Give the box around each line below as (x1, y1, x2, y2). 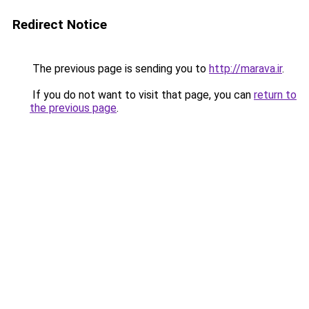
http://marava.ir (209, 62, 282, 75)
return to (254, 88, 297, 101)
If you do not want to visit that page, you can (30, 88, 254, 101)
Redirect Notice (12, 17, 107, 32)
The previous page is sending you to (30, 62, 209, 75)
